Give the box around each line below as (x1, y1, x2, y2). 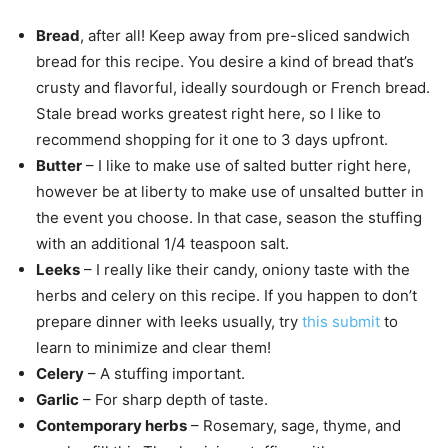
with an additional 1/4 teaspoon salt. (36, 233, 289, 253)
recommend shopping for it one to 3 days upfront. (36, 129, 388, 149)
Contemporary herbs (36, 415, 187, 435)
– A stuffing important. (84, 363, 245, 383)
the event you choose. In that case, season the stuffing (36, 207, 422, 227)
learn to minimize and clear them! (36, 337, 271, 357)
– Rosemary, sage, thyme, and (187, 415, 401, 435)
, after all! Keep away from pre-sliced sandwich (80, 25, 410, 45)
